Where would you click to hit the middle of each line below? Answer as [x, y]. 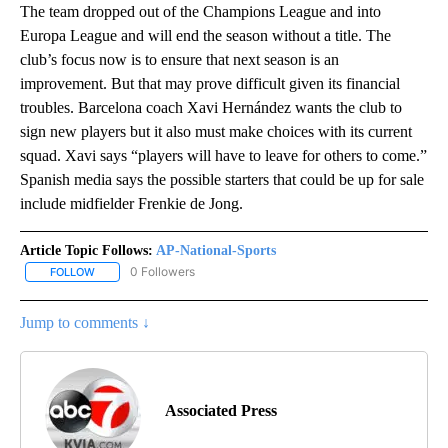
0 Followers [162, 272]
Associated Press [221, 411]
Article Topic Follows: [86, 251]
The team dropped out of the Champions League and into [200, 12]
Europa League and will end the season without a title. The [205, 36]
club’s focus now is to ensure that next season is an [179, 60]
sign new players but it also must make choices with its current [216, 132]
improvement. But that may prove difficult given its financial [210, 84]
